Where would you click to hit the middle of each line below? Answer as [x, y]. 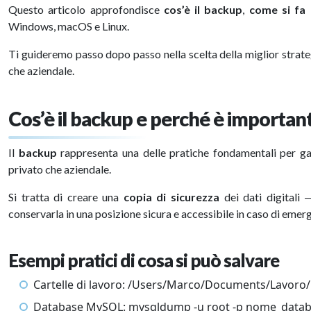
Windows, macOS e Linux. [69, 26]
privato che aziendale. [60, 169]
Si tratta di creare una [66, 197]
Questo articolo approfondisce [86, 9]
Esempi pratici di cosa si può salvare [144, 260]
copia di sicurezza [171, 197]
